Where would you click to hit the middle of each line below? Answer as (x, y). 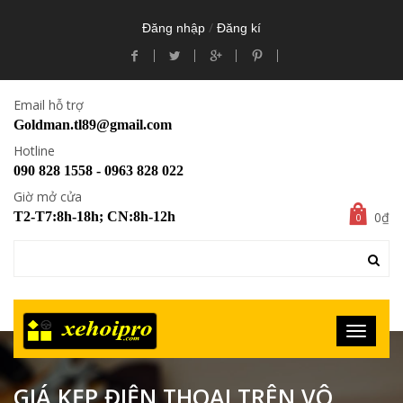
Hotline (34, 151)
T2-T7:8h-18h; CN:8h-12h (94, 216)
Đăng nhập (174, 28)
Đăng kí (239, 28)
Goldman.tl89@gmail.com (93, 125)
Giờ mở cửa (48, 197)
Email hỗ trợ (49, 105)
